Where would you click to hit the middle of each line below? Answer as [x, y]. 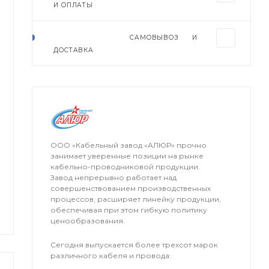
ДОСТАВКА [74, 50]
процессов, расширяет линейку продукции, [136, 199]
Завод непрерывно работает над [114, 178]
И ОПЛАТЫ [73, 5]
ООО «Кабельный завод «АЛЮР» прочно [129, 145]
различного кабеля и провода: [111, 255]
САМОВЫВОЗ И [164, 38]
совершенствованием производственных [131, 189]
